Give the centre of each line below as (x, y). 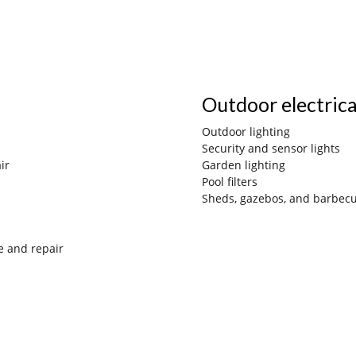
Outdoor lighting (246, 131)
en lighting (256, 164)
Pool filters (229, 181)
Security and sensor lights (271, 148)
